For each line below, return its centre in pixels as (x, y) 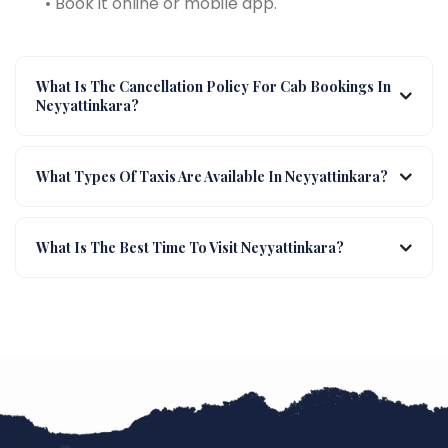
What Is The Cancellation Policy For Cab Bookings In (213, 86)
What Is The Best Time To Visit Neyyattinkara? (190, 247)
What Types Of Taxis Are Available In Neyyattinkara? (212, 176)
